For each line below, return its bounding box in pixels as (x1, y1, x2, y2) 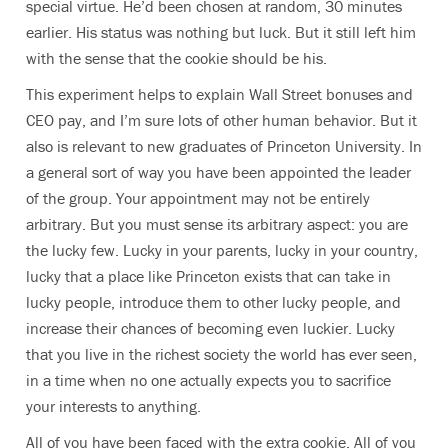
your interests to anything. (26, 396, 205, 416)
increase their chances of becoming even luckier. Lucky (26, 318, 395, 338)
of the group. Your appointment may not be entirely (26, 188, 370, 208)
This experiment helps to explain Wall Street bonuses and (26, 84, 413, 104)
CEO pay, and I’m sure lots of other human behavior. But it (26, 110, 417, 130)
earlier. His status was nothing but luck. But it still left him (26, 22, 416, 42)
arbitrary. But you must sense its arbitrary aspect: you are (26, 214, 408, 234)
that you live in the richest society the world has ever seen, (26, 344, 417, 364)
